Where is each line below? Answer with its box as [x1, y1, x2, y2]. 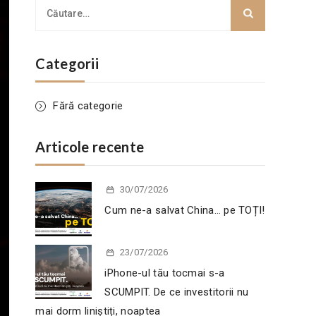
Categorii [35, 55, 99, 72]
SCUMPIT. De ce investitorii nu [104, 286, 249, 298]
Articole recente [35, 138, 145, 155]
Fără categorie [53, 99, 123, 112]
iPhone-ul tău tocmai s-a [104, 267, 225, 279]
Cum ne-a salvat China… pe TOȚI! [104, 204, 265, 217]
